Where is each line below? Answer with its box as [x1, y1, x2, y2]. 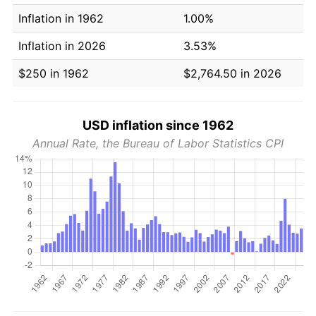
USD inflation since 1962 [83, 117, 233, 133]
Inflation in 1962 [18, 11, 104, 25]
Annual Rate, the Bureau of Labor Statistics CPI [32, 135, 284, 150]
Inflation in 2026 [18, 38, 106, 53]
